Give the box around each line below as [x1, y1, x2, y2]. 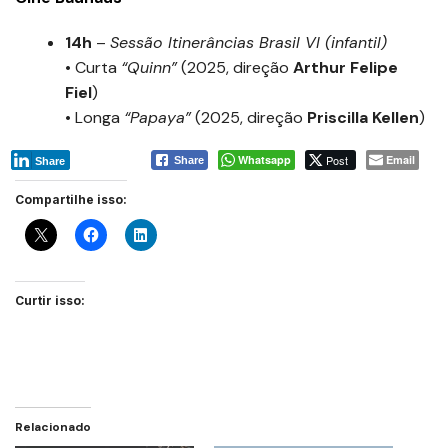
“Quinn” [121, 57, 177, 78]
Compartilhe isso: [15, 192, 127, 207]
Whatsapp [238, 152, 291, 167]
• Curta [65, 57, 121, 78]
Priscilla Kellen [307, 107, 419, 128]
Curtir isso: [15, 293, 85, 308]
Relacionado [15, 419, 91, 435]
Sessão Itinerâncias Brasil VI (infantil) [110, 32, 387, 53]
